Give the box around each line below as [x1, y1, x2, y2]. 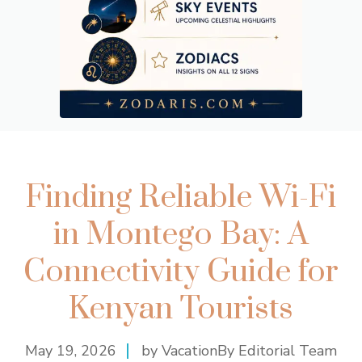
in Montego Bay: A [53, 215, 309, 255]
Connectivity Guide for [23, 252, 339, 292]
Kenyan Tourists [69, 289, 293, 329]
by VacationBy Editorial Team [141, 341, 337, 360]
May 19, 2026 [25, 341, 116, 360]
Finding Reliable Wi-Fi [26, 178, 336, 217]
